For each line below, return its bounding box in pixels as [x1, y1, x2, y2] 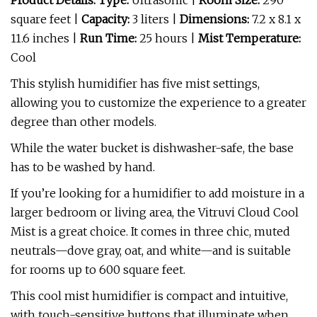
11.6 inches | [11, 31, 80, 45]
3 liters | [129, 12, 180, 26]
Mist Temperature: [198, 31, 301, 45]
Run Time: [80, 31, 139, 45]
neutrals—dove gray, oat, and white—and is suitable [11, 243, 291, 258]
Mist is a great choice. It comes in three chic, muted [11, 224, 290, 238]
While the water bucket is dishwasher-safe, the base [11, 141, 294, 155]
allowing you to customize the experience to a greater [11, 96, 306, 110]
